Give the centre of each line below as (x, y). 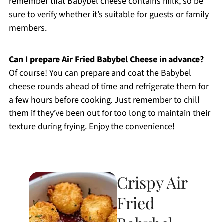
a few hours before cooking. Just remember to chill (104, 100)
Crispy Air (152, 182)
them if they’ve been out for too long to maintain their (109, 113)
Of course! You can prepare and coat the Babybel (100, 73)
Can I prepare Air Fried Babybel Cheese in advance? (106, 59)
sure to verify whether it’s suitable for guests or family (109, 14)
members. (28, 28)
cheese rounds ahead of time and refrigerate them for (109, 86)
